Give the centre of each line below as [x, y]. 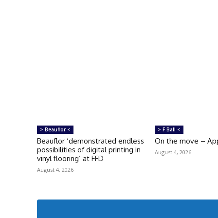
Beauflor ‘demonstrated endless [91, 141]
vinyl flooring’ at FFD [70, 158]
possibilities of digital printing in [89, 149]
